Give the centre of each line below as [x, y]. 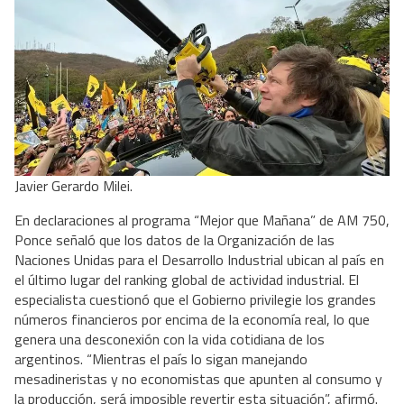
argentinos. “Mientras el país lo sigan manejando [161, 359]
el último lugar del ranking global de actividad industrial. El [187, 280]
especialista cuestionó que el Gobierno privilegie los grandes [195, 300]
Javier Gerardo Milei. [73, 186]
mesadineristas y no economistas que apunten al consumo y [198, 379]
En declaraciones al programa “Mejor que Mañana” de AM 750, [202, 220]
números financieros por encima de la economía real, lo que [192, 320]
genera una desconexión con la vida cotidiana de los [170, 340]
